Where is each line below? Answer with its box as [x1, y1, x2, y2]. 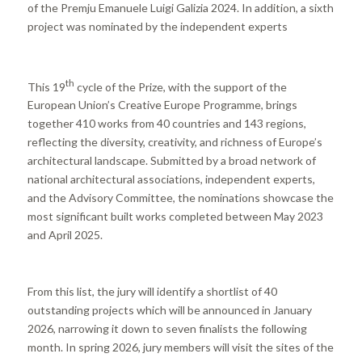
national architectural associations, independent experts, [27, 172, 315, 187]
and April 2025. [27, 228, 103, 242]
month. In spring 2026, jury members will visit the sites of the [27, 339, 334, 354]
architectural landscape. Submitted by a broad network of [27, 154, 316, 168]
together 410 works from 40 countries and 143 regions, [27, 116, 306, 131]
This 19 [27, 79, 65, 94]
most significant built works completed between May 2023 [27, 209, 323, 224]
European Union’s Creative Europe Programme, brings [27, 98, 297, 112]
